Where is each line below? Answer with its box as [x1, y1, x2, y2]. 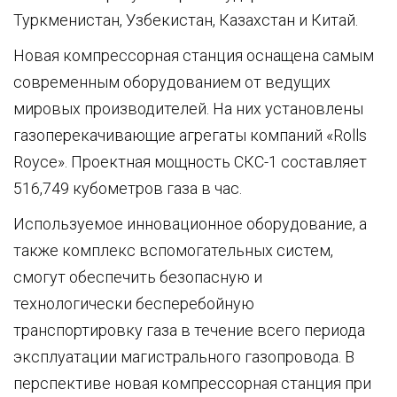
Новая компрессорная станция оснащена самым [13, 45, 374, 65]
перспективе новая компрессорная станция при [13, 373, 371, 393]
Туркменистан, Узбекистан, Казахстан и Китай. [13, 10, 358, 29]
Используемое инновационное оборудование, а [13, 214, 367, 233]
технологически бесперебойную [13, 293, 254, 313]
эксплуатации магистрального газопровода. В [13, 346, 354, 366]
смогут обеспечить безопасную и [13, 267, 262, 286]
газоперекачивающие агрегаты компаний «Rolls [13, 125, 367, 144]
